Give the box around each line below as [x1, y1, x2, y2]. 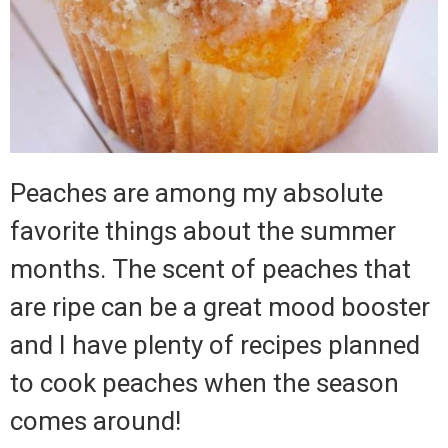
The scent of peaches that [112, 254, 411, 285]
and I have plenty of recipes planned [10, 330, 420, 361]
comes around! [10, 406, 181, 437]
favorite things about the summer [10, 216, 396, 247]
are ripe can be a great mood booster [10, 292, 430, 323]
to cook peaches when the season [10, 368, 399, 399]
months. [10, 254, 106, 285]
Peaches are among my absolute [10, 178, 383, 209]
